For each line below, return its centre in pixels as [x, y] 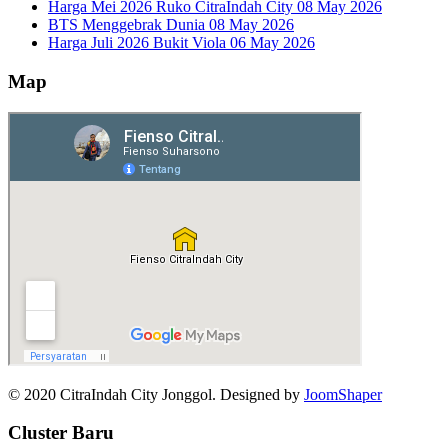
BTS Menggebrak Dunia [128, 25]
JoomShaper [343, 394]
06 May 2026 [272, 43]
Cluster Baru [61, 433]
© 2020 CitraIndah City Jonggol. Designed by [156, 394]
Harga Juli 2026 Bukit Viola [139, 43]
